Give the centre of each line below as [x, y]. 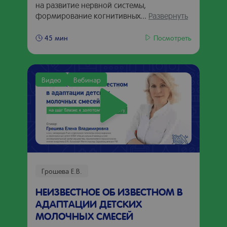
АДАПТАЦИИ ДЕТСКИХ [89, 204]
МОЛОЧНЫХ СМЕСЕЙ [84, 216]
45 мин [56, 37]
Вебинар [87, 80]
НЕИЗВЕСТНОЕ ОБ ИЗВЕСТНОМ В [109, 192]
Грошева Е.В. [62, 171]
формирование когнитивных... [92, 15]
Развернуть [168, 15]
